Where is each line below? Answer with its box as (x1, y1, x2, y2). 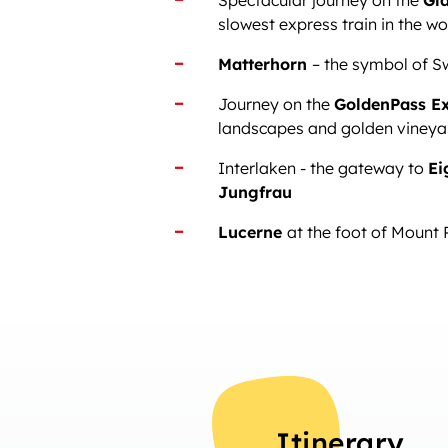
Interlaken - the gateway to (218, 158, 428, 178)
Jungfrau (218, 182, 292, 202)
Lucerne (218, 222, 287, 242)
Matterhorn (218, 54, 312, 74)
